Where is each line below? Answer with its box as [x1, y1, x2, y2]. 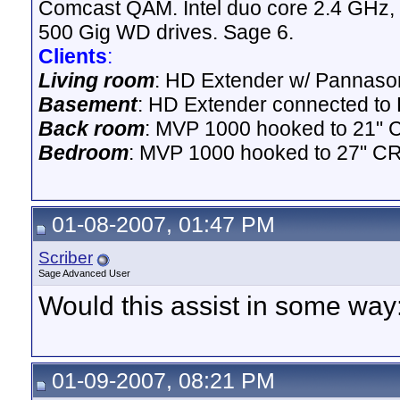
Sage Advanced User [38, 268, 130, 279]
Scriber [38, 248, 93, 267]
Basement [38, 93, 137, 116]
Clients [38, 45, 107, 68]
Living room [38, 69, 154, 92]
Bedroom [38, 141, 129, 164]
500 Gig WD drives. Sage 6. [38, 21, 294, 44]
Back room [38, 117, 145, 140]
